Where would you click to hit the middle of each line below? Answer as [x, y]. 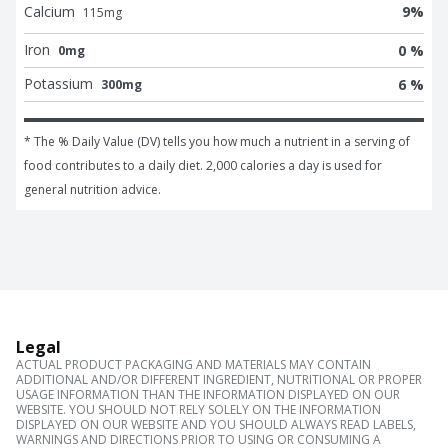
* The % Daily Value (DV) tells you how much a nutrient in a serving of [217, 142]
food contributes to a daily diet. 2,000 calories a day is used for [203, 166]
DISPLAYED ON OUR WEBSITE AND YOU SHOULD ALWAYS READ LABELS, [216, 425]
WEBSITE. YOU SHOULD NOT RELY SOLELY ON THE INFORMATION [198, 410]
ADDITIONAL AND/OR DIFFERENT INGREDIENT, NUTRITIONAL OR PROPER [219, 380]
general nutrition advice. [92, 190]
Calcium [49, 12]
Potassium [58, 84]
